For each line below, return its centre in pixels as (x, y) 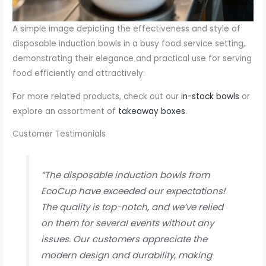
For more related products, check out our (97, 96)
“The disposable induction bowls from (125, 175)
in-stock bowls (210, 96)
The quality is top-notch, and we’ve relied (132, 207)
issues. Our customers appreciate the (124, 239)
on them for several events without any (127, 223)
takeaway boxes (152, 111)
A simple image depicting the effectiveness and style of (127, 28)
